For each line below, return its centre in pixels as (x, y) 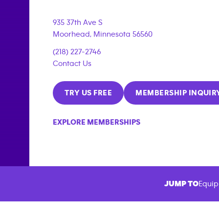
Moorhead (71, 34)
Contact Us (72, 63)
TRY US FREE (88, 93)
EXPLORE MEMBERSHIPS (97, 122)
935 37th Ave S (78, 22)
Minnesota (112, 34)
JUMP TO (181, 184)
